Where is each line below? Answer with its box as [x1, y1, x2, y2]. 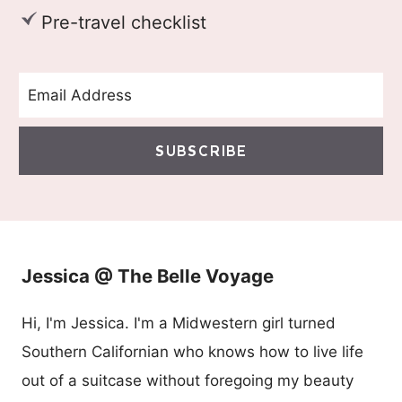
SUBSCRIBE [154, 143, 248, 160]
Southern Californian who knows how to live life [22, 342, 363, 361]
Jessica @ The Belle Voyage [22, 264, 274, 287]
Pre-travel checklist [40, 12, 206, 34]
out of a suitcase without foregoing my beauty [22, 371, 354, 389]
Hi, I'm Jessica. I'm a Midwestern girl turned [22, 313, 336, 332]
